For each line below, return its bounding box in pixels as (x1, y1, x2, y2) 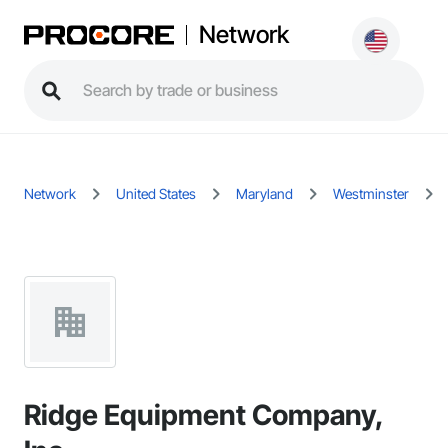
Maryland (236, 185, 293, 202)
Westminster (333, 185, 409, 202)
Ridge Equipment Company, (24, 398, 383, 432)
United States (116, 185, 196, 202)
